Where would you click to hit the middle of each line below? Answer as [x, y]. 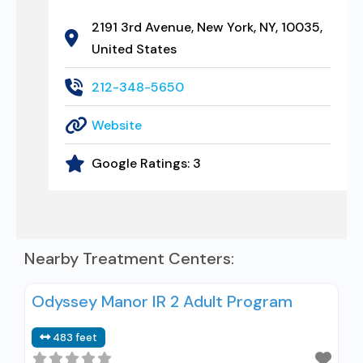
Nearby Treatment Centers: [129, 258]
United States [134, 49]
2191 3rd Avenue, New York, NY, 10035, [207, 27]
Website [116, 125]
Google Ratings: [142, 163]
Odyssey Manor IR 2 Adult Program [162, 301]
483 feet [75, 337]
